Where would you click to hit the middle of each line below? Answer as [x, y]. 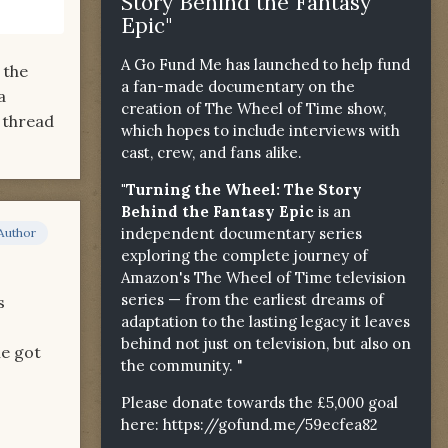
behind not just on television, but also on [266, 343]
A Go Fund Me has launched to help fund [265, 64]
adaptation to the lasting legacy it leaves [265, 321]
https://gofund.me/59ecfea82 [270, 424]
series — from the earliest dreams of [252, 299]
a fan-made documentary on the [238, 86]
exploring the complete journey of [244, 255]
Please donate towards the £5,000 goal [259, 402]
